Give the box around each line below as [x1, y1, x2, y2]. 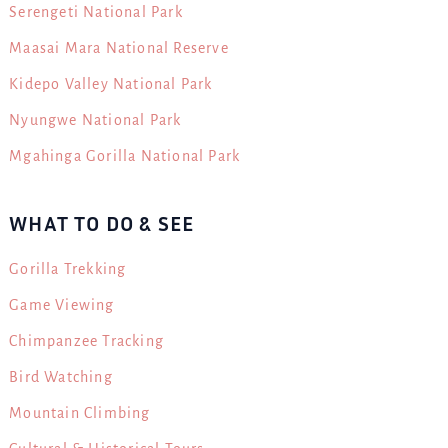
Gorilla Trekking [9, 260, 127, 277]
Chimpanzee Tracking [9, 332, 164, 349]
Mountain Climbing [9, 404, 151, 421]
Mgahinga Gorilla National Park [9, 148, 241, 165]
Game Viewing [9, 296, 115, 313]
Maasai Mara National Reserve [9, 40, 229, 57]
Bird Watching [9, 368, 113, 385]
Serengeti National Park [9, 4, 183, 21]
